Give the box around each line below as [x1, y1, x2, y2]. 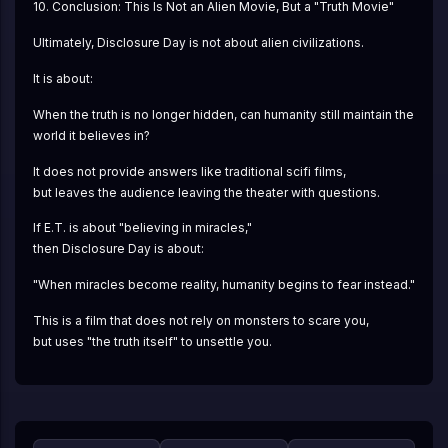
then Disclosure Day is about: [32, 241, 204, 257]
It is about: [32, 70, 93, 86]
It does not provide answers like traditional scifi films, [32, 163, 346, 179]
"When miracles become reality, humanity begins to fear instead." [32, 277, 415, 293]
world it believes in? [32, 127, 150, 143]
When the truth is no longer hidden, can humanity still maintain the [32, 106, 414, 122]
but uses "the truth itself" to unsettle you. [32, 334, 272, 350]
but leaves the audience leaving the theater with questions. [32, 184, 380, 200]
